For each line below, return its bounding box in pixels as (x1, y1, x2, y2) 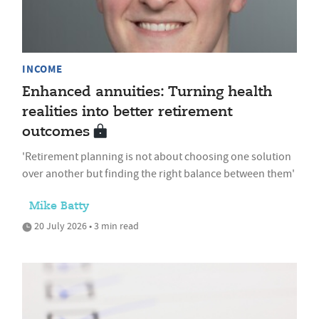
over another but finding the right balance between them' (22, 167, 295, 182)
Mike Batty (29, 201, 89, 213)
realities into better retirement (22, 105, 232, 120)
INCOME (22, 62, 63, 77)
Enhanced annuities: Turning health (22, 85, 272, 100)
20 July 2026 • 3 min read (32, 219, 139, 233)
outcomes (22, 125, 90, 140)
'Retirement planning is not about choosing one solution (22, 150, 291, 164)
